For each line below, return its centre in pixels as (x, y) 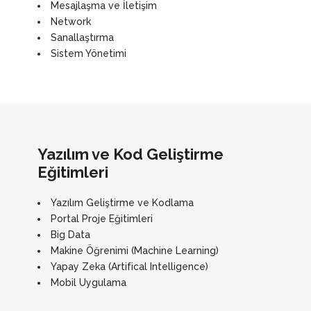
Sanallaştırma (82, 37)
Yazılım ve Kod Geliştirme (131, 154)
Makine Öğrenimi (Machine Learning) (135, 251)
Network (71, 22)
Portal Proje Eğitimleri (102, 219)
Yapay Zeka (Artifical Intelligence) (129, 267)
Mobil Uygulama (89, 283)
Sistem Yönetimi (89, 53)
